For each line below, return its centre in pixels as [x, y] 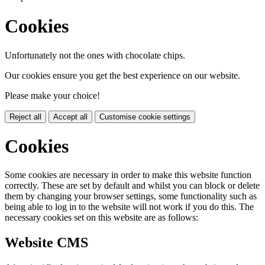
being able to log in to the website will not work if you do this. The [129, 207]
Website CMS [46, 243]
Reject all [25, 117]
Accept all [70, 117]
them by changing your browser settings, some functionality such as [131, 196]
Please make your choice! [52, 95]
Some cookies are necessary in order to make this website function [128, 175]
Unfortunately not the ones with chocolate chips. [95, 55]
